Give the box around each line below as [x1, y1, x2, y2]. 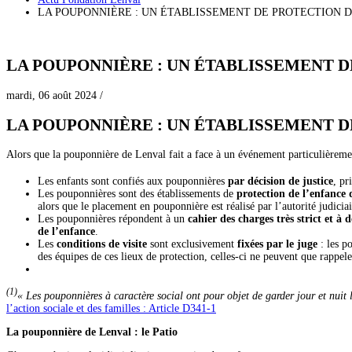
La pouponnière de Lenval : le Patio [6, 325, 184, 338]
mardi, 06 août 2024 [6, 89, 97, 101]
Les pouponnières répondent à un [38, 213, 188, 225]
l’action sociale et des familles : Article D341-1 [6, 302, 216, 314]
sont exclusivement [150, 238, 237, 251]
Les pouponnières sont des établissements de [38, 188, 236, 200]
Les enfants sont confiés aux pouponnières [38, 175, 228, 188]
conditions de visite [57, 238, 150, 251]
